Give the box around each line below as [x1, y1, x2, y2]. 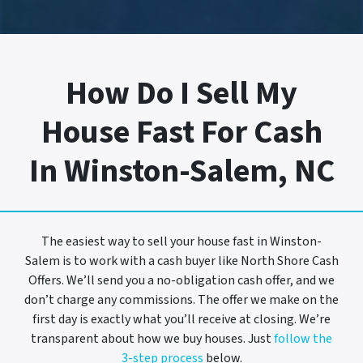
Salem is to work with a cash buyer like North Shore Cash [24, 252, 339, 271]
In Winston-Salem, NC [28, 148, 335, 195]
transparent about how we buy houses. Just [31, 330, 274, 348]
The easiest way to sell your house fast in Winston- [41, 233, 322, 251]
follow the [274, 330, 332, 348]
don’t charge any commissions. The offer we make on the [24, 291, 339, 310]
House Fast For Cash [41, 109, 322, 156]
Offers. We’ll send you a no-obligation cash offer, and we [28, 271, 335, 290]
